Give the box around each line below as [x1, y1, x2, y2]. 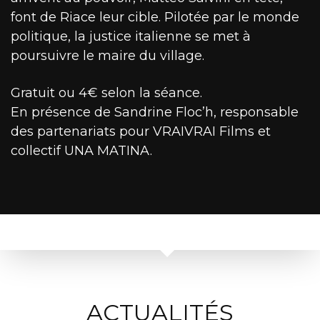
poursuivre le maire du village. [11, 48, 204, 64]
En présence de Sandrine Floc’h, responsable [11, 104, 299, 121]
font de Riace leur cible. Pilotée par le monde [11, 9, 299, 26]
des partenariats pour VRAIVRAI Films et [11, 124, 271, 140]
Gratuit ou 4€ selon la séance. [11, 85, 202, 101]
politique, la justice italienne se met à [11, 29, 251, 45]
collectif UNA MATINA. [11, 143, 152, 159]
